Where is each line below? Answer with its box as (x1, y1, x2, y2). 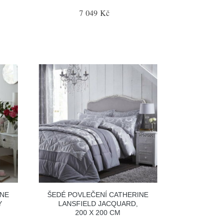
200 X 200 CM (75, 209, 121, 217)
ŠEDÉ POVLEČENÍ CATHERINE (47, 191, 149, 199)
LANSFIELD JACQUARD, (58, 200, 138, 208)
